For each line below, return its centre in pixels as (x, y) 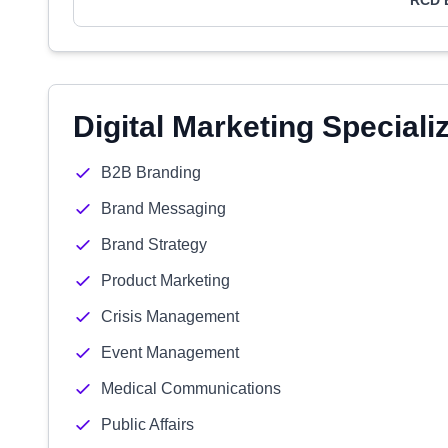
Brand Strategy (154, 244)
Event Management (170, 352)
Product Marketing (165, 280)
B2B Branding (151, 172)
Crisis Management (170, 316)
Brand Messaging (163, 208)
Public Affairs (147, 424)
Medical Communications (191, 388)
